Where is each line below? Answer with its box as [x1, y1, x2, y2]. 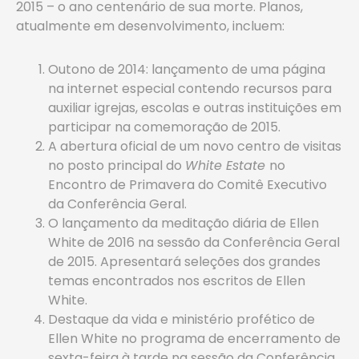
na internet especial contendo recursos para [48, 79, 332, 98]
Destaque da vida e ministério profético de [48, 310, 315, 329]
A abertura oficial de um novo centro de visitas [48, 137, 341, 155]
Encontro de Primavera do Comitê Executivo [48, 175, 327, 194]
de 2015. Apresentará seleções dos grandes [48, 252, 321, 271]
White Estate [185, 156, 269, 175]
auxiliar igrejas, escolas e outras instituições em [48, 99, 341, 117]
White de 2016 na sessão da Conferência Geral [48, 233, 340, 252]
